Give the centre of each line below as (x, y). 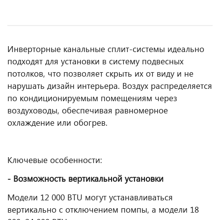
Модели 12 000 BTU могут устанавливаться (90, 197)
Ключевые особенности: (55, 160)
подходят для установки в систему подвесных (96, 61)
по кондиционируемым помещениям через (92, 98)
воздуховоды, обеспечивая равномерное (88, 110)
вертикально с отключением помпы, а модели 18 (103, 209)
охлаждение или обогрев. (57, 123)
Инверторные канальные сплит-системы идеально (106, 49)
